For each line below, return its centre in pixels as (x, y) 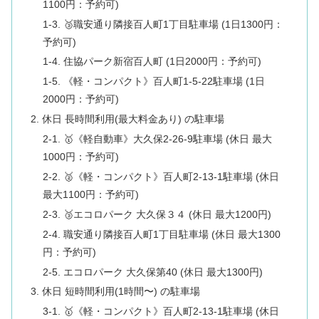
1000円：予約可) (81, 157)
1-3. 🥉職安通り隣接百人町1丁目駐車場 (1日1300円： (163, 24)
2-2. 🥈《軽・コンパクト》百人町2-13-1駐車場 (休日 (161, 176)
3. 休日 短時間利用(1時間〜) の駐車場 (115, 292)
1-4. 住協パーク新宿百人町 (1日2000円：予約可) (152, 62)
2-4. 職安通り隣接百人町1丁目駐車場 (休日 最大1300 (162, 234)
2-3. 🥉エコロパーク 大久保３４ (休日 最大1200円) (157, 214)
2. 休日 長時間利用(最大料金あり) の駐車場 (127, 119)
